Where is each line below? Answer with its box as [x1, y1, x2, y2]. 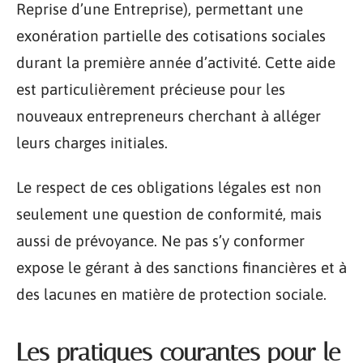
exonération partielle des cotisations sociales [16, 26, 326, 45]
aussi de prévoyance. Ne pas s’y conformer [16, 232, 305, 250]
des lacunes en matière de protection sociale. [16, 285, 327, 303]
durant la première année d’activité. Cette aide [16, 53, 335, 71]
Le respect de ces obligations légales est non [16, 178, 322, 196]
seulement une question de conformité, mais [16, 205, 322, 223]
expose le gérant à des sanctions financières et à [16, 258, 347, 276]
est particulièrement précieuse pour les [16, 79, 285, 98]
